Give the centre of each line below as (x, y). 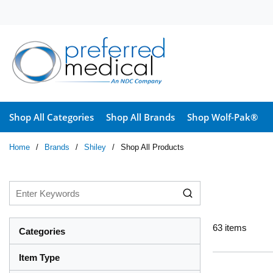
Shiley (95, 147)
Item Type (39, 257)
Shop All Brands (140, 117)
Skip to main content (62, 16)
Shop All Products (152, 147)
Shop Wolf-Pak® (222, 117)
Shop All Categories (51, 117)
